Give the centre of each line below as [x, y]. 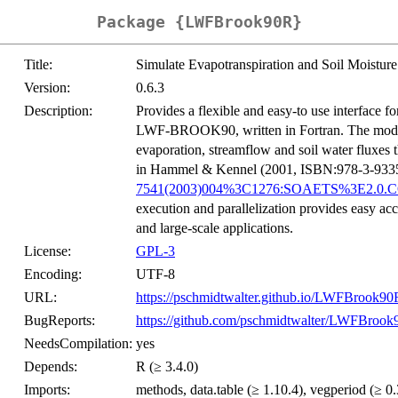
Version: [47, 88]
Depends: [51, 367]
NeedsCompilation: [78, 344]
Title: [38, 65]
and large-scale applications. [215, 228]
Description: [58, 111]
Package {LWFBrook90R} [199, 22]
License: [48, 251]
